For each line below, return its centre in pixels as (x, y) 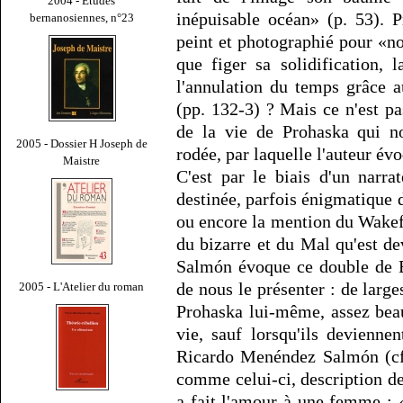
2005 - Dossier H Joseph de (82, 143)
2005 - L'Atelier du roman (82, 286)
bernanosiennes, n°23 (82, 17)
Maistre (82, 160)
